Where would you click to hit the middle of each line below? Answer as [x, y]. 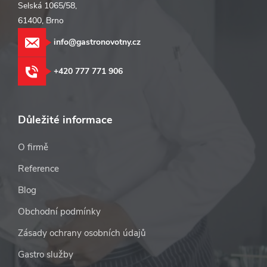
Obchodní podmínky [59, 212]
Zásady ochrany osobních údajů [82, 233]
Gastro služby [46, 255]
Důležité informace [65, 120]
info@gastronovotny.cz [97, 42]
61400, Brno [41, 21]
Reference [38, 169]
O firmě [33, 148]
